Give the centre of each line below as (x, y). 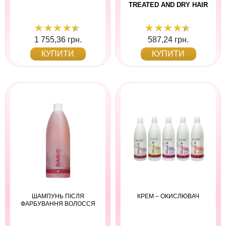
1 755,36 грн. (58, 39)
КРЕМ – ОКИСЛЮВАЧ (168, 196)
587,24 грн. (168, 39)
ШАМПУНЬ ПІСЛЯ (58, 196)
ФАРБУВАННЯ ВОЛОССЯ (58, 204)
